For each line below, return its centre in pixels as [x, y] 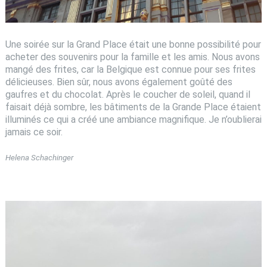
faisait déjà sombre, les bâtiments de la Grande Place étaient [133, 107]
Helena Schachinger [39, 157]
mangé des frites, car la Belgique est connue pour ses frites [130, 69]
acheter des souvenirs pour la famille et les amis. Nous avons [132, 57]
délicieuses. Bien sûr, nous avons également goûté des [119, 82]
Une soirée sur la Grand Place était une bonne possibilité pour [133, 44]
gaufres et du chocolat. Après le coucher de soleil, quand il [128, 94]
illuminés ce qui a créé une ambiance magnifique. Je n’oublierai [133, 119]
